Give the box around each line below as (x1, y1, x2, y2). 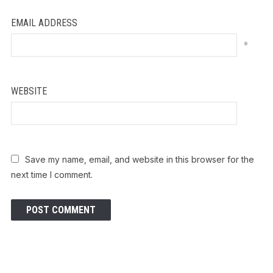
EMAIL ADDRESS (10, 16, 77, 29)
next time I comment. (10, 169, 93, 180)
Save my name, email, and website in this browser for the (24, 154, 254, 165)
